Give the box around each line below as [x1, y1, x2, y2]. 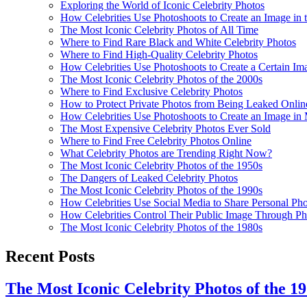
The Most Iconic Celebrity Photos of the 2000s [60, 73, 262, 85]
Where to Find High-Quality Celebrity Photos [60, 48, 258, 60]
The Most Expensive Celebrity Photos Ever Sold [60, 122, 271, 134]
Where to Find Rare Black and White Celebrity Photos [60, 36, 296, 48]
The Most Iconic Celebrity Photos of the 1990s [60, 184, 262, 196]
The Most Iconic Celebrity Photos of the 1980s [60, 221, 262, 233]
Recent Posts [5, 247, 95, 265]
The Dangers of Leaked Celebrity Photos [60, 171, 238, 184]
